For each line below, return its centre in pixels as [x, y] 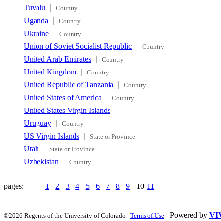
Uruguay [37, 123]
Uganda [36, 20]
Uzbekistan [41, 161]
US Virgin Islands [52, 136]
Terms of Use [147, 215]
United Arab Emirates [57, 59]
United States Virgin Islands [67, 110]
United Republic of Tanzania [69, 84]
